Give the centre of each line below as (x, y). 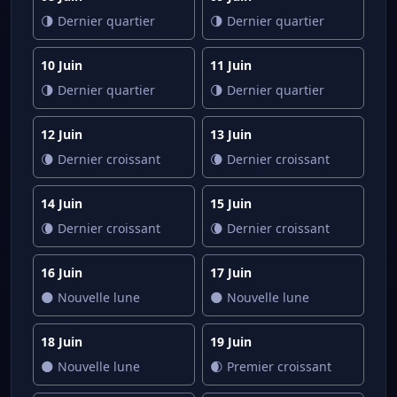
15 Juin (231, 203)
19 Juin (231, 342)
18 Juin (62, 342)
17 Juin (231, 272)
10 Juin (62, 65)
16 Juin (62, 272)
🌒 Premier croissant (271, 366)
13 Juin (231, 134)
